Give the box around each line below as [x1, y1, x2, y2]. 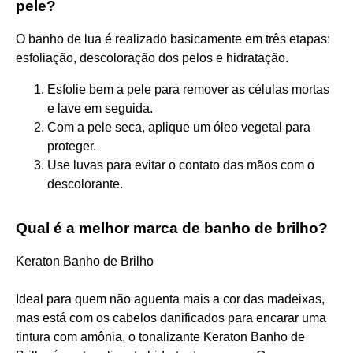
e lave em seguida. [47, 101, 153, 115]
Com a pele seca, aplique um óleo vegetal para [47, 120, 310, 134]
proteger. [47, 139, 96, 153]
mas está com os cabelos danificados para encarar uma [16, 310, 326, 325]
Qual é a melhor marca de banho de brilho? [16, 219, 328, 236]
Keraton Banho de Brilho [16, 254, 154, 268]
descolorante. [47, 176, 123, 191]
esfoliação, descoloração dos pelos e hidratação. [16, 50, 288, 65]
